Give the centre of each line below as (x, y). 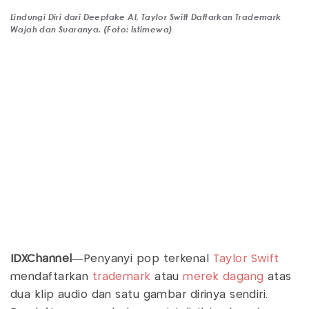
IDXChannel (41, 259)
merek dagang (223, 277)
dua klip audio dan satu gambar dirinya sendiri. (139, 295)
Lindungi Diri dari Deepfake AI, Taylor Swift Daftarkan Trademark (146, 16)
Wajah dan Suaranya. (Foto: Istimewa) (92, 29)
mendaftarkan (50, 277)
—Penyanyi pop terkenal (142, 259)
